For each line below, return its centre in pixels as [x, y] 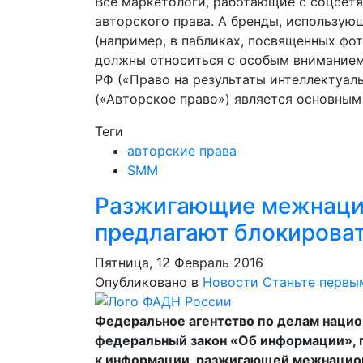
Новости [231, 282]
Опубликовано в [147, 282]
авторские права [182, 151]
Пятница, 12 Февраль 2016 [179, 263]
